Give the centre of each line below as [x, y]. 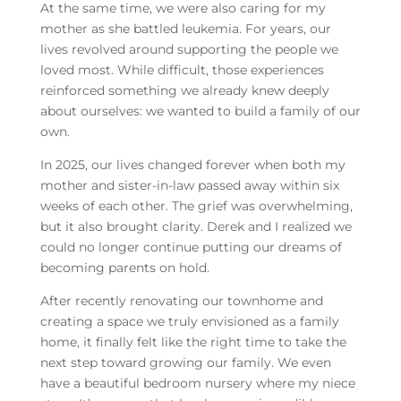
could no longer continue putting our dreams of [191, 247]
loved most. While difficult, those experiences [182, 69]
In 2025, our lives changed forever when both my [192, 164]
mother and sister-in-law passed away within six [189, 185]
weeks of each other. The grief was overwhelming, [196, 205]
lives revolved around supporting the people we [189, 49]
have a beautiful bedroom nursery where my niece [197, 383]
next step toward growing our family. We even [185, 362]
